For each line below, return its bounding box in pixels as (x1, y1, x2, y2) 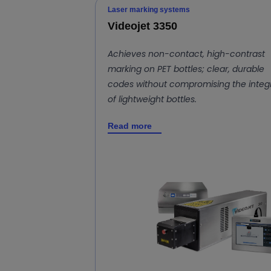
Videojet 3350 (108, 19, 177, 32)
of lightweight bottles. (108, 93, 197, 105)
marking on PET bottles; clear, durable (108, 62, 264, 75)
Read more (108, 120, 152, 131)
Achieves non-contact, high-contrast (108, 47, 265, 60)
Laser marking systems (108, 5, 190, 14)
